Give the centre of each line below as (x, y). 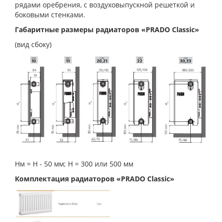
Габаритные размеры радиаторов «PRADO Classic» (107, 29)
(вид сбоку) (33, 44)
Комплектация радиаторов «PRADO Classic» (95, 178)
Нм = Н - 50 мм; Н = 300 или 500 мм (74, 164)
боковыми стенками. (50, 14)
